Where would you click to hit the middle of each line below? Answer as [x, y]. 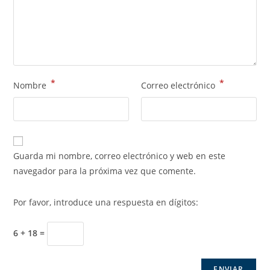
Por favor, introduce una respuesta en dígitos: [106, 202]
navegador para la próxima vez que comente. [105, 171]
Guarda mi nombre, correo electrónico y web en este [120, 156]
